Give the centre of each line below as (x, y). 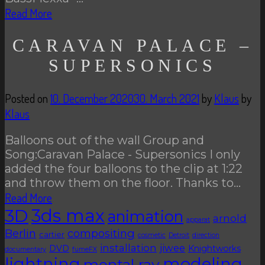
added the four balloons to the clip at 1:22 (124, 169)
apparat (198, 220)
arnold (230, 218)
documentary (25, 250)
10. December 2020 (92, 98)
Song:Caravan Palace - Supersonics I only (122, 155)
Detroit (179, 235)
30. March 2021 (167, 98)
